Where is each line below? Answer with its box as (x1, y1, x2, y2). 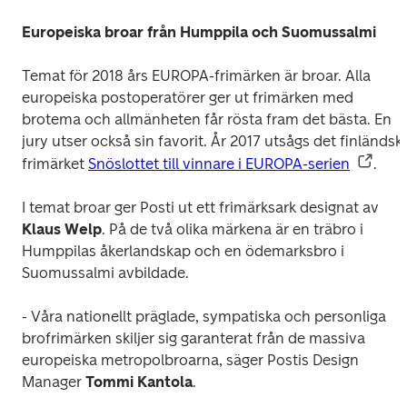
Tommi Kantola (85, 372, 193, 391)
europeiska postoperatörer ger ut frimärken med (22, 89, 353, 106)
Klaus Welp (22, 220, 102, 238)
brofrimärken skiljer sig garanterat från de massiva (22, 329, 365, 347)
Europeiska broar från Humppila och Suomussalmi (22, 24, 376, 41)
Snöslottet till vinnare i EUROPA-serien (88, 154, 350, 173)
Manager (22, 372, 85, 391)
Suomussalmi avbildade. (22, 263, 189, 282)
